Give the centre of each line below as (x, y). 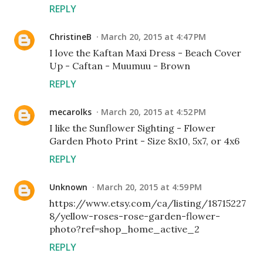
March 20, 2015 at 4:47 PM (154, 37)
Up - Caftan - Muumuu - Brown (120, 66)
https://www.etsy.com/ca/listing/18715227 (148, 203)
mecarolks (70, 112)
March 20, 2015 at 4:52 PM (154, 112)
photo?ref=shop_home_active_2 (124, 229)
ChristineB (70, 37)
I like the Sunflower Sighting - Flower (132, 128)
